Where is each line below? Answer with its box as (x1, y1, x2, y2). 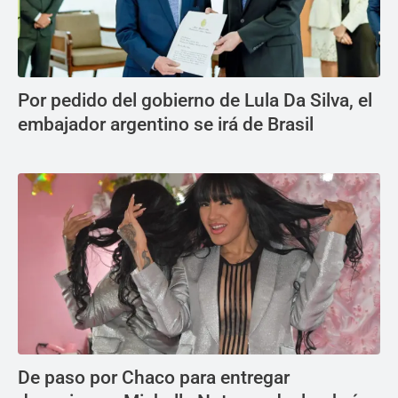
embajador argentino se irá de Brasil (18, 113, 314, 135)
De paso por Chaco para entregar (18, 366, 290, 388)
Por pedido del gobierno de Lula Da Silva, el (18, 89, 372, 111)
